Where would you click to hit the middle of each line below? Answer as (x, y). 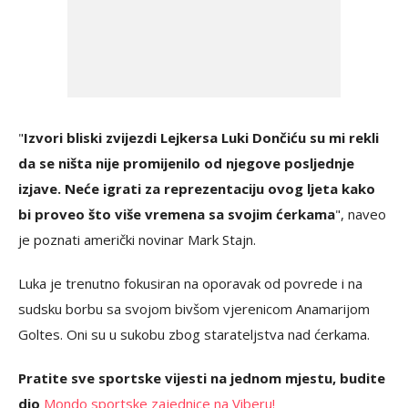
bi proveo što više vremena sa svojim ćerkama (177, 214)
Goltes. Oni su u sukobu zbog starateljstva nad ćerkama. (194, 334)
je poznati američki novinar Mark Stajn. (137, 239)
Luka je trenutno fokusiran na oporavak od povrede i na (190, 283)
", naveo (361, 214)
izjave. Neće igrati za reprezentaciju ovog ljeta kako (197, 188)
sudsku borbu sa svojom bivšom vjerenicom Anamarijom (194, 308)
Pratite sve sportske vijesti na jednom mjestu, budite (202, 377)
